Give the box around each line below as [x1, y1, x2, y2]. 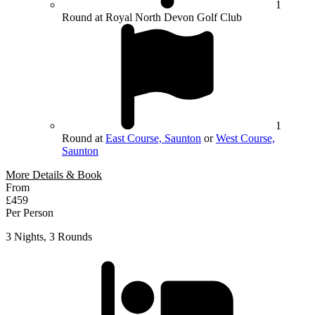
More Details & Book [6, 168, 102, 181]
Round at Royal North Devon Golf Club [62, 11, 242, 23]
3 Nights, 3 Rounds [6, 230, 92, 243]
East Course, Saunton [105, 131, 201, 144]
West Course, [216, 131, 275, 144]
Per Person [6, 206, 53, 219]
